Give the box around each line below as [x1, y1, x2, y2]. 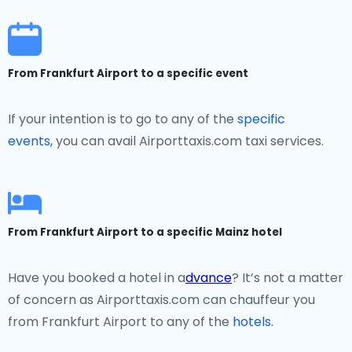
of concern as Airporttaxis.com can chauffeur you [8, 291, 315, 309]
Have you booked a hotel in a [8, 269, 185, 287]
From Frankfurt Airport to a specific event [8, 66, 248, 81]
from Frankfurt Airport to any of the [8, 313, 233, 331]
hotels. [233, 313, 273, 331]
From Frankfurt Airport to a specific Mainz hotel [8, 225, 282, 240]
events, [8, 132, 53, 150]
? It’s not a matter [232, 269, 343, 287]
